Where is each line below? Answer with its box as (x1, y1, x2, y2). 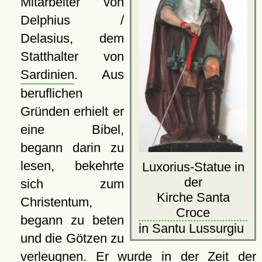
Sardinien (20, 67, 74, 82)
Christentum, (20, 195, 92, 210)
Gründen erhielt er (20, 104, 124, 119)
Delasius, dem (20, 31, 124, 46)
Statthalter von (20, 49, 124, 64)
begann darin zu (20, 140, 124, 156)
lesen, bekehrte (20, 158, 124, 174)
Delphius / (20, 13, 124, 28)
